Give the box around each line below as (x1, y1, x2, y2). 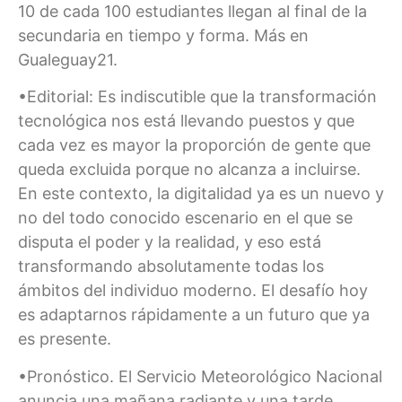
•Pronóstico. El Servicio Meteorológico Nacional (18, 366, 382, 386)
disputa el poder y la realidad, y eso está (18, 232, 321, 252)
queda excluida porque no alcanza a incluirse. (18, 160, 361, 179)
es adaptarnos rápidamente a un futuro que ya (18, 305, 370, 325)
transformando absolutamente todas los (18, 257, 324, 276)
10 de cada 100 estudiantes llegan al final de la (18, 2, 367, 22)
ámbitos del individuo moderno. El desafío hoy (18, 281, 368, 301)
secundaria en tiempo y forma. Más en (18, 26, 309, 46)
